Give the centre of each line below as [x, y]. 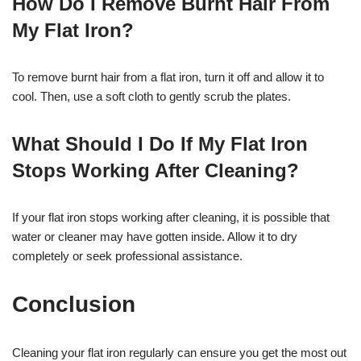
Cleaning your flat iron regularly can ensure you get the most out [179, 352]
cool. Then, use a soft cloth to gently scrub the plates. [151, 96]
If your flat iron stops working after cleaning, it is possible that [171, 217]
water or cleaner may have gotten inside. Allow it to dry [155, 236]
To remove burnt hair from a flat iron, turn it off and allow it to [168, 77]
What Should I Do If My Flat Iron [160, 143]
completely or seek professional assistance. [127, 255]
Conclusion [74, 304]
